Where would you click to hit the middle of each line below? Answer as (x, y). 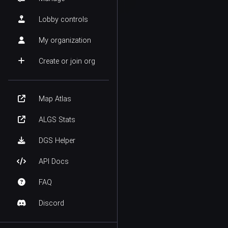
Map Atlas (55, 99)
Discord (51, 203)
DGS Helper (57, 141)
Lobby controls (63, 20)
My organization (65, 40)
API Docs (54, 162)
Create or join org (67, 61)
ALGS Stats (57, 120)
